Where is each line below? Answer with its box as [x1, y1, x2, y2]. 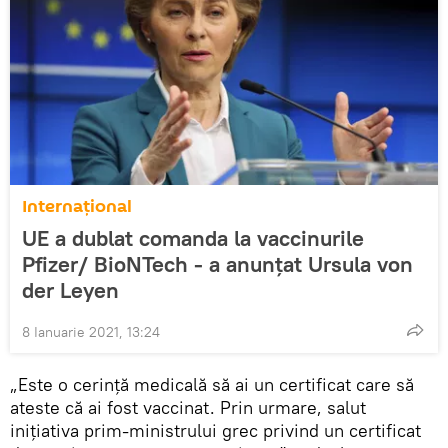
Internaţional [22, 194, 132, 220]
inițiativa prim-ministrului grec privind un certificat [10, 419, 421, 443]
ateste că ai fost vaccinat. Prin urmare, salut [10, 396, 366, 420]
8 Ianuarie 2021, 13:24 [22, 323, 160, 342]
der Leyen [22, 276, 119, 305]
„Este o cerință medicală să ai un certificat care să [10, 373, 414, 397]
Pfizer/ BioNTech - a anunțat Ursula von [22, 250, 413, 279]
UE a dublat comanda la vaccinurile [22, 224, 364, 253]
